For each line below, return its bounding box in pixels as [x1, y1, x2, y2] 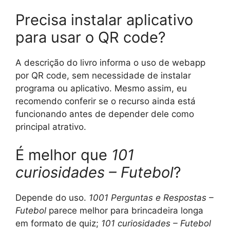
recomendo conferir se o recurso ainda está [15, 95, 196, 106]
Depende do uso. [15, 193, 89, 203]
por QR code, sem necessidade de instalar [15, 70, 191, 81]
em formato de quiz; [15, 218, 101, 228]
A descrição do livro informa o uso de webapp [15, 57, 205, 68]
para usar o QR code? [15, 28, 166, 46]
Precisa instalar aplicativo [15, 10, 193, 29]
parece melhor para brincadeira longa [46, 205, 203, 216]
